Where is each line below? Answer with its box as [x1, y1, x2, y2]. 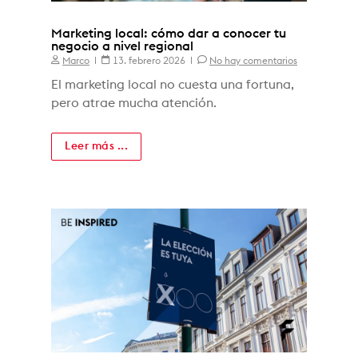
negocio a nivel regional [51, 40, 193, 54]
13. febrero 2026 [110, 56, 188, 66]
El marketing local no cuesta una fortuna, [51, 78, 294, 92]
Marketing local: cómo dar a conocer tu [51, 27, 286, 41]
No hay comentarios [209, 56, 297, 66]
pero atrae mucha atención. [51, 97, 217, 110]
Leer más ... [65, 141, 128, 153]
